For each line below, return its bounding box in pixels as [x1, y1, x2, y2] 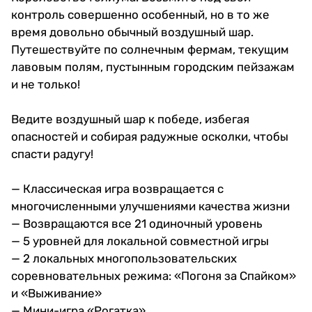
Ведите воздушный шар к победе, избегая [11, 111, 249, 126]
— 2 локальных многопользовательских [11, 251, 237, 265]
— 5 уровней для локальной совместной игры [11, 233, 269, 248]
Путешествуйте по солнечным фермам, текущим [11, 42, 289, 56]
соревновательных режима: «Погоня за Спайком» [11, 268, 296, 283]
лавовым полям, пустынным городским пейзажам [11, 59, 295, 74]
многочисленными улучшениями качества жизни [11, 198, 290, 213]
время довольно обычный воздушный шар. [11, 24, 253, 39]
